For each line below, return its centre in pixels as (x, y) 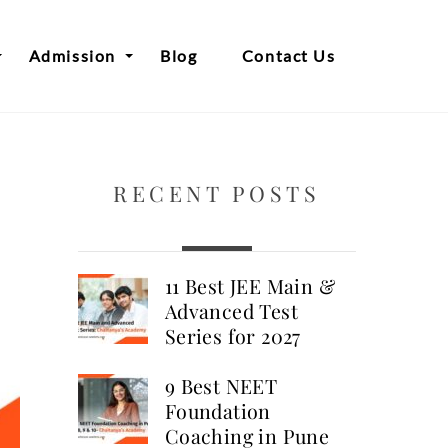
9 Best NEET (221, 385)
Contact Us (288, 56)
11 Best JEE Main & (249, 285)
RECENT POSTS (217, 192)
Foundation (217, 410)
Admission (72, 56)
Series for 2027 (232, 335)
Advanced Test (231, 310)
